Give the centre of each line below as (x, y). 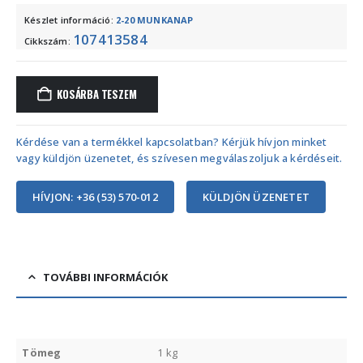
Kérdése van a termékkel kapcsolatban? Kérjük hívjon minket (172, 141)
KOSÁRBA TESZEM (97, 94)
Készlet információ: (70, 20)
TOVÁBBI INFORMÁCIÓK (105, 277)
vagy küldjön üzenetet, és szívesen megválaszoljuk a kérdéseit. (179, 158)
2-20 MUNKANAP (155, 20)
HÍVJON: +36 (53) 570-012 (95, 197)
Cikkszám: (49, 41)
